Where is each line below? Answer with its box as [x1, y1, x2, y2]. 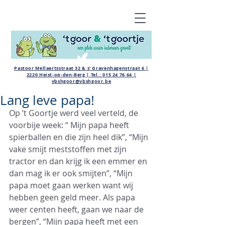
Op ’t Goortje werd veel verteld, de [9, 107, 140, 119]
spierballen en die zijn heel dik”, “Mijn [9, 132, 150, 143]
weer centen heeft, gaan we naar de [9, 204, 146, 215]
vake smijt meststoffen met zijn [9, 144, 129, 155]
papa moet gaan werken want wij [9, 180, 135, 191]
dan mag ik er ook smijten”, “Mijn [9, 168, 135, 179]
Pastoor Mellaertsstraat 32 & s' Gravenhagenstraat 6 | [14, 65, 149, 71]
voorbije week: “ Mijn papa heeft [9, 120, 131, 131]
